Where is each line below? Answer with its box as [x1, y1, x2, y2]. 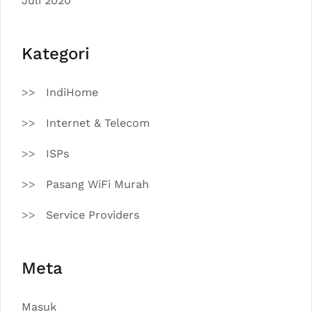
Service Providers [46, 208, 139, 221]
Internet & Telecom [46, 116, 150, 130]
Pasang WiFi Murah [46, 178, 149, 191]
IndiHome [46, 86, 98, 99]
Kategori [22, 44, 90, 63]
